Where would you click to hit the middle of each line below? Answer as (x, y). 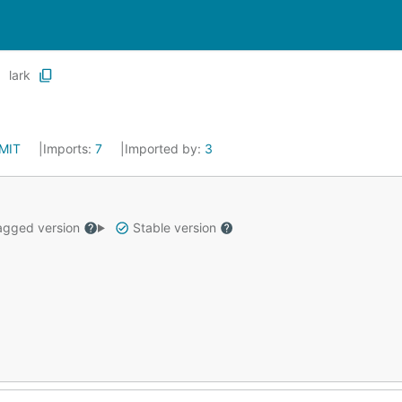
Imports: (69, 149)
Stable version (174, 227)
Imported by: (165, 149)
